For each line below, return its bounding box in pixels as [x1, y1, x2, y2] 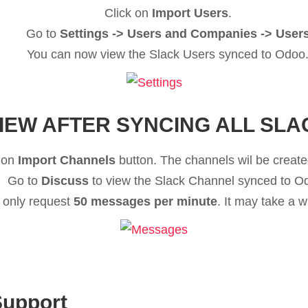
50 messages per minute [74, 195, 217, 209]
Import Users [151, 5, 228, 20]
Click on [104, 5, 152, 20]
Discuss [41, 174, 89, 188]
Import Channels [17, 153, 115, 168]
